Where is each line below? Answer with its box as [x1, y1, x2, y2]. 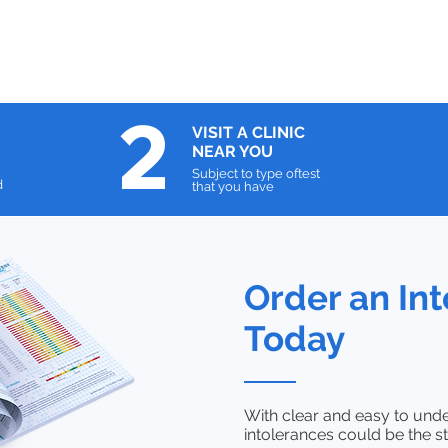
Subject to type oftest [192, 166, 320, 182]
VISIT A [192, 123, 252, 143]
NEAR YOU [192, 142, 273, 162]
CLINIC [252, 123, 305, 143]
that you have [192, 179, 274, 195]
